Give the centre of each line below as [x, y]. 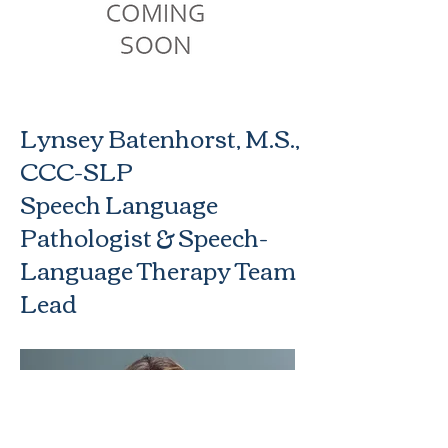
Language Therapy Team [158, 269]
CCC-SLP [76, 170]
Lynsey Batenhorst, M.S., [160, 137]
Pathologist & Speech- [144, 236]
